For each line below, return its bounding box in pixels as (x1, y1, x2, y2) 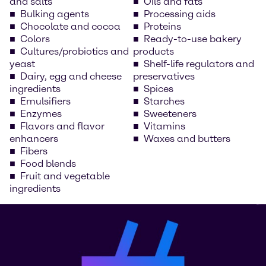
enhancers (9, 132, 58, 144)
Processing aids (144, 8, 216, 20)
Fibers (20, 145, 47, 157)
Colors (20, 33, 50, 45)
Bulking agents (20, 8, 89, 20)
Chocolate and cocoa (20, 20, 121, 32)
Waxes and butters (144, 132, 230, 144)
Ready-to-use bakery (144, 33, 242, 45)
